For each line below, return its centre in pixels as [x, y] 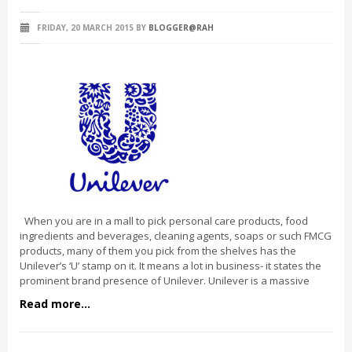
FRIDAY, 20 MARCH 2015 [84, 27]
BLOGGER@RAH [181, 27]
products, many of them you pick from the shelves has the [158, 251]
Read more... [55, 304]
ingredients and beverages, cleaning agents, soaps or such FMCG [176, 236]
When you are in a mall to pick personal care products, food [164, 221]
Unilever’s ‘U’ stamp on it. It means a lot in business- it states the [170, 266]
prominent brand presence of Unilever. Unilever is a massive [165, 280]
